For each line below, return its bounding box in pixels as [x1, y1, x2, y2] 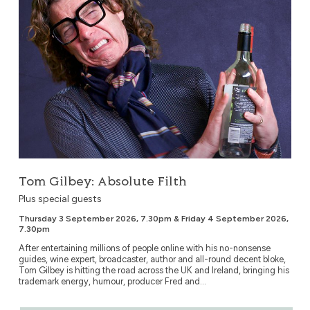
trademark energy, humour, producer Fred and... [18, 276, 206, 287]
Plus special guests [18, 193, 102, 206]
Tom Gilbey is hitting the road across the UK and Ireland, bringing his [18, 265, 289, 276]
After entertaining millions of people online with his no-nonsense [18, 243, 271, 254]
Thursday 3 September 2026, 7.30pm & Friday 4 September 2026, [18, 214, 289, 224]
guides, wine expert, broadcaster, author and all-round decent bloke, [18, 254, 286, 265]
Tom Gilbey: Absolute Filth [18, 175, 187, 190]
